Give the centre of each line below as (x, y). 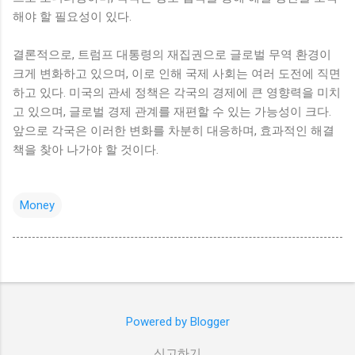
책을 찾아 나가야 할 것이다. (86, 149)
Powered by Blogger (177, 322)
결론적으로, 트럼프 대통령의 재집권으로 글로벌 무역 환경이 (172, 54)
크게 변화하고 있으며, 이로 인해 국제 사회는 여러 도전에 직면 (177, 73)
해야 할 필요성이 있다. (72, 16)
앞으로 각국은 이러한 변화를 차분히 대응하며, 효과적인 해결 (174, 130)
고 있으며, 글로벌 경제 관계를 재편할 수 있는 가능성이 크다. (172, 111)
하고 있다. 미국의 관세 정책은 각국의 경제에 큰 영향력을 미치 (177, 92)
